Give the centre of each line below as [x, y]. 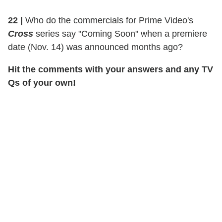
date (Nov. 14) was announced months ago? [95, 47]
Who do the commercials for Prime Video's [108, 20]
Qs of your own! [43, 83]
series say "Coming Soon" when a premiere [120, 33]
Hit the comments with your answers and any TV [111, 69]
